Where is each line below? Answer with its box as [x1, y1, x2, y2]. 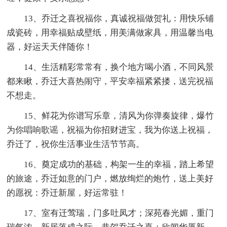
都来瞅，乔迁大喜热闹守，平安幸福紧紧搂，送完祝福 [7, 76, 214, 86]
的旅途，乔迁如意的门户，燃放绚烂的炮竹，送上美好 [7, 173, 214, 183]
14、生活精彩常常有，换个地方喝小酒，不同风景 [24, 62, 214, 72]
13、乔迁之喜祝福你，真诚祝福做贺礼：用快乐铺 [24, 13, 214, 23]
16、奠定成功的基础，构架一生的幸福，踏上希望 [24, 159, 214, 169]
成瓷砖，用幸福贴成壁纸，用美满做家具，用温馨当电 [7, 27, 214, 37]
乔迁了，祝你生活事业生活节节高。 [7, 139, 145, 149]
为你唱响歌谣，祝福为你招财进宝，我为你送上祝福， [7, 125, 214, 135]
